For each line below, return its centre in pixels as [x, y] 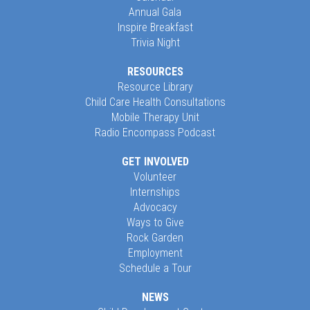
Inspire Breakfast [155, 27]
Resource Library [155, 87]
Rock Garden [155, 238]
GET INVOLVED [155, 162]
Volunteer [155, 177]
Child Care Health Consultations [155, 102]
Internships [155, 192]
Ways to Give [155, 222]
